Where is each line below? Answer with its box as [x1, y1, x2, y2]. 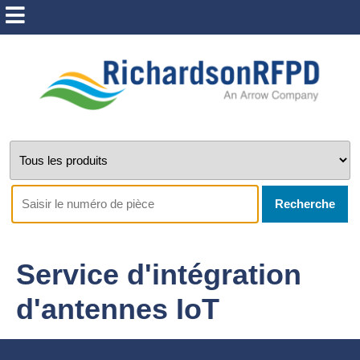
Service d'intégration [16, 258, 301, 291]
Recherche [275, 197, 336, 211]
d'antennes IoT [16, 292, 219, 325]
